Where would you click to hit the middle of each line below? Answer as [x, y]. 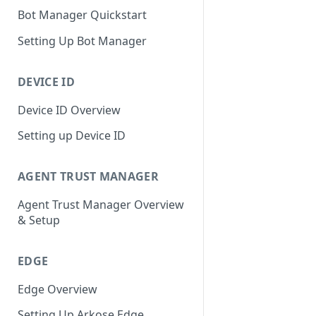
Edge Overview [57, 289]
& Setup [39, 220]
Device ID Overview [69, 110]
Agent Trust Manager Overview [101, 205]
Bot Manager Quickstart [82, 15]
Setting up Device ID [72, 136]
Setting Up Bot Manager [82, 41]
